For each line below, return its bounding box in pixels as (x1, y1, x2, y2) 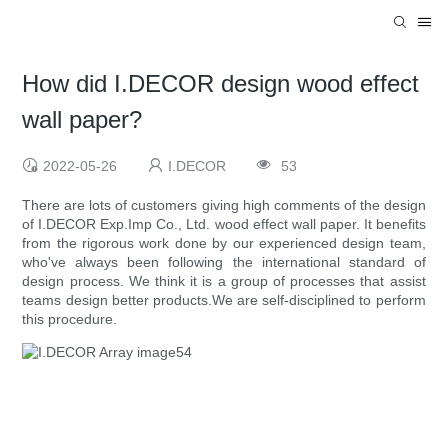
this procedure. (22, 311, 118, 328)
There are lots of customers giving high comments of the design (22, 197, 426, 214)
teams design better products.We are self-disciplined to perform (22, 292, 426, 309)
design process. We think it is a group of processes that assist (22, 273, 426, 290)
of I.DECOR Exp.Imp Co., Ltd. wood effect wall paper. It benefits (22, 216, 426, 233)
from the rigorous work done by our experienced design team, (22, 235, 426, 252)
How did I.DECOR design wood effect (22, 70, 420, 98)
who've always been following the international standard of (22, 254, 426, 271)
